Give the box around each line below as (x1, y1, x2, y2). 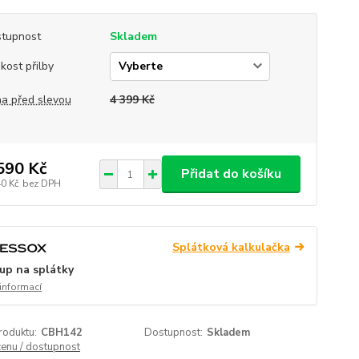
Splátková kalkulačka (171, 240, 290, 255)
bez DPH (22, 176, 61, 190)
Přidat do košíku (180, 165, 281, 183)
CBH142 (40, 325, 83, 341)
